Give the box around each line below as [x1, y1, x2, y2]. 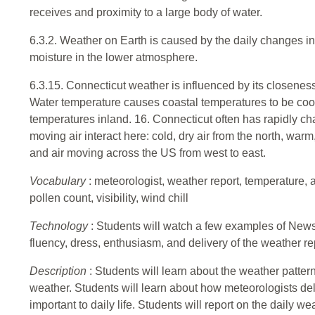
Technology [30, 220, 91, 233]
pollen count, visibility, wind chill [30, 192, 188, 205]
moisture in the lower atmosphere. [30, 51, 198, 64]
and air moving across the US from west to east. [30, 147, 266, 160]
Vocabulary [30, 175, 89, 188]
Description [30, 265, 89, 278]
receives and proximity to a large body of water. [30, 6, 262, 19]
